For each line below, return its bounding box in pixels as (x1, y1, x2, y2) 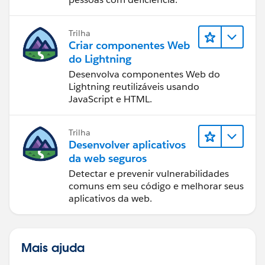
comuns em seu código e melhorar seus (69, 179, 244, 192)
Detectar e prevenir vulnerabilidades (69, 167, 229, 180)
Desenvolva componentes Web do (69, 67, 220, 80)
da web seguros (69, 151, 147, 165)
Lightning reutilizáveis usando (69, 80, 199, 93)
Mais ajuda (21, 239, 85, 255)
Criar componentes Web (69, 38, 190, 52)
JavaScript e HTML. (69, 92, 152, 105)
